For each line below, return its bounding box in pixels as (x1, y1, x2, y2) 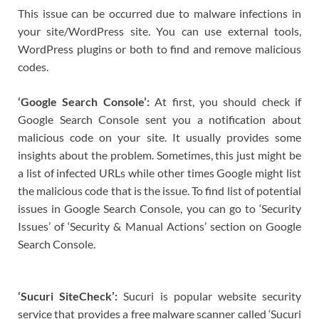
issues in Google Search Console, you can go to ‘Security (18, 202, 301, 216)
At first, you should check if (149, 95, 301, 109)
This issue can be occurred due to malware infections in (18, 6, 301, 21)
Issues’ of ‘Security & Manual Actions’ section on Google (18, 219, 301, 234)
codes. (18, 60, 48, 74)
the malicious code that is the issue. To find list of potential (18, 184, 301, 198)
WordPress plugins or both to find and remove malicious (18, 42, 301, 56)
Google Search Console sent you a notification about (18, 113, 301, 127)
